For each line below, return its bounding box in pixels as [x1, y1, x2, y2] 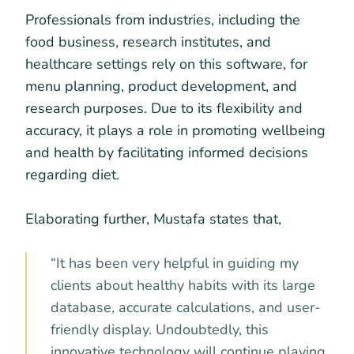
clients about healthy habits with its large [51, 275, 315, 295]
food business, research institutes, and [25, 32, 271, 51]
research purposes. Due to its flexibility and [25, 98, 303, 118]
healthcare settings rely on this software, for [25, 54, 307, 73]
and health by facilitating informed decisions [25, 142, 308, 162]
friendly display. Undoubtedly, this [51, 319, 269, 339]
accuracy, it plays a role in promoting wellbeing [25, 120, 326, 140]
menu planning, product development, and [25, 76, 297, 96]
